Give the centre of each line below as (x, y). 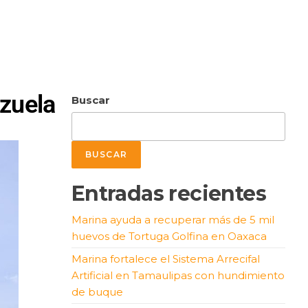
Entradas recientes (168, 193)
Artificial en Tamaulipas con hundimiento (178, 275)
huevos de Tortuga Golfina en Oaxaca (169, 236)
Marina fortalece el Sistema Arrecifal (165, 258)
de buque (97, 291)
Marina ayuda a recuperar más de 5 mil (173, 219)
